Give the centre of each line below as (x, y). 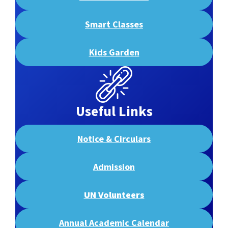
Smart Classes (114, 24)
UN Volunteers (114, 194)
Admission (114, 166)
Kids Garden (114, 52)
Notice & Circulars (114, 138)
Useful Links (114, 111)
